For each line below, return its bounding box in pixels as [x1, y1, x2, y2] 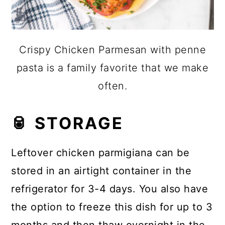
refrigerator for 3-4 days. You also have [11, 183, 208, 195]
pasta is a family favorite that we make [16, 62, 209, 74]
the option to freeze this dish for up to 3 [11, 201, 213, 213]
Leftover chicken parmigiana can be [11, 147, 190, 159]
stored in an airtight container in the [11, 165, 192, 177]
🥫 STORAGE [11, 114, 124, 134]
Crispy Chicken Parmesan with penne [19, 44, 206, 56]
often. [98, 80, 127, 92]
